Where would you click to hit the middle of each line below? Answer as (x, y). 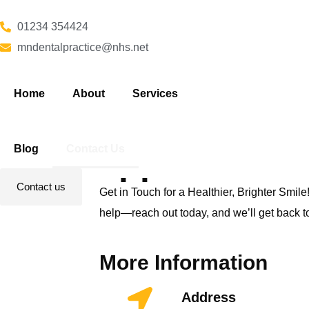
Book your (185, 126)
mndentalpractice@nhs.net (83, 47)
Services (155, 93)
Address (208, 297)
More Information (183, 262)
